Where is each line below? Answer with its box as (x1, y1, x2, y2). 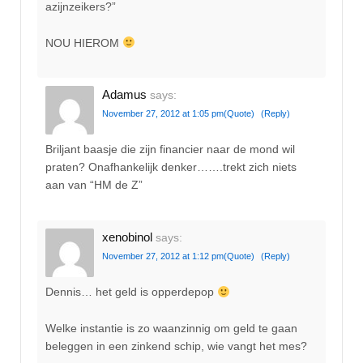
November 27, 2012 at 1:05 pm (102, 108, 224, 118)
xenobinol (102, 229, 152, 244)
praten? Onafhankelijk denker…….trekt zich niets (45, 160, 297, 174)
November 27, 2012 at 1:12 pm (102, 250, 224, 261)
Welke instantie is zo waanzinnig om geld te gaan (45, 321, 297, 335)
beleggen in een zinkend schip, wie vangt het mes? (45, 339, 307, 352)
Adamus (102, 87, 147, 101)
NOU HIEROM (45, 36, 122, 49)
